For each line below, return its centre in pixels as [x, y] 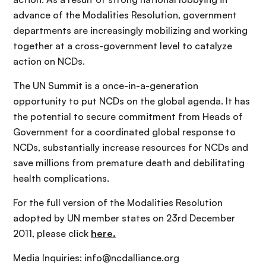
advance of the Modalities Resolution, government [125, 15]
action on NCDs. [49, 61]
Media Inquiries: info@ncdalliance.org [96, 257]
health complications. [61, 178]
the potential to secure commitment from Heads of [128, 116]
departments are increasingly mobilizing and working [130, 30]
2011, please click [52, 233]
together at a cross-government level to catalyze [123, 45]
